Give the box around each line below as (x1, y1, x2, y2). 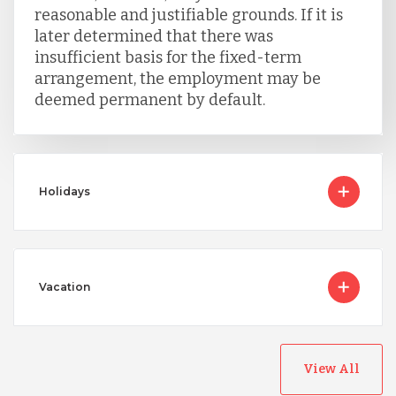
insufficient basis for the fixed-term (34, 47, 301, 67)
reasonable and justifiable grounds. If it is (34, 4, 343, 25)
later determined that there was (34, 26, 273, 46)
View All (303, 361, 360, 377)
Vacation (38, 279, 90, 293)
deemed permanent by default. (34, 89, 265, 110)
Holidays (38, 184, 90, 198)
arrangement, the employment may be (34, 68, 321, 88)
